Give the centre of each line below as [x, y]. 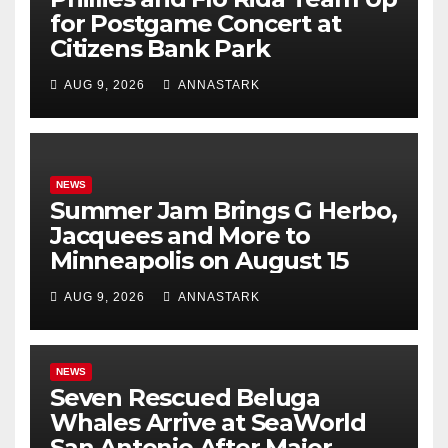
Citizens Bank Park [160, 49]
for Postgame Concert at [195, 24]
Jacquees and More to [180, 236]
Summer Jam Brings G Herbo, [223, 211]
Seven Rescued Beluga [185, 398]
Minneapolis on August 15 [199, 261]
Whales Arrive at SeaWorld [208, 423]
